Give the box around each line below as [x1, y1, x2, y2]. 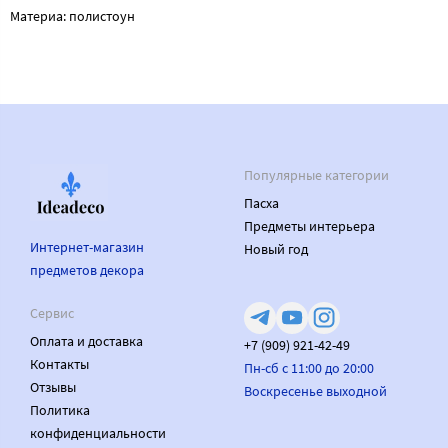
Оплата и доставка [30, 331, 143, 350]
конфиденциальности [30, 423, 166, 442]
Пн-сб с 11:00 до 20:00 [244, 358, 374, 377]
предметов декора [30, 260, 144, 279]
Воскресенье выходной [244, 381, 387, 400]
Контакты [30, 354, 89, 373]
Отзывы [30, 377, 76, 396]
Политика [30, 400, 90, 419]
